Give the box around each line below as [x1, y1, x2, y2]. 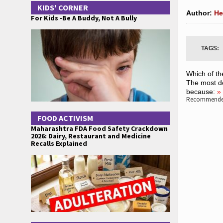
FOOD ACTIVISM [37, 113, 93, 123]
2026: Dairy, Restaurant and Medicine [31, 131, 151, 140]
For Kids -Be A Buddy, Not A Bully [31, 13, 137, 22]
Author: [186, 9, 214, 17]
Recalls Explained [31, 139, 87, 148]
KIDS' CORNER [37, 2, 88, 12]
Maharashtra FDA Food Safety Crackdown [31, 124, 168, 133]
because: [186, 88, 215, 96]
